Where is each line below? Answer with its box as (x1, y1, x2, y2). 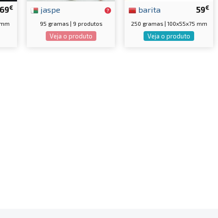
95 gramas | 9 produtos (39, 20, 102, 27)
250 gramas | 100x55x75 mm (130, 20, 207, 27)
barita (136, 4, 161, 15)
